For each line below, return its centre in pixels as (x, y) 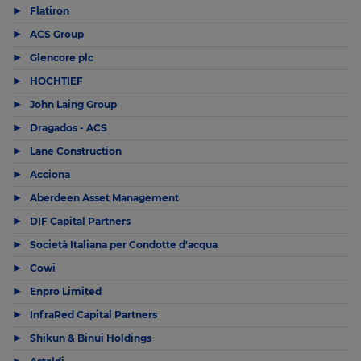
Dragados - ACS (68, 127)
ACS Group (57, 34)
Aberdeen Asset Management (104, 197)
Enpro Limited (66, 291)
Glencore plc (62, 57)
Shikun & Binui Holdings (91, 338)
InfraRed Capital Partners (93, 314)
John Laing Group (73, 104)
